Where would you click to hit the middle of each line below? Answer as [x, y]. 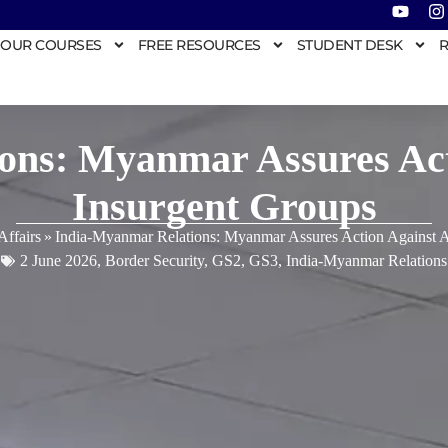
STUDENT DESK [349, 45]
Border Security [154, 260]
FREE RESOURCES [199, 45]
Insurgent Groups [224, 206]
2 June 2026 [58, 260]
